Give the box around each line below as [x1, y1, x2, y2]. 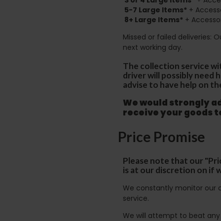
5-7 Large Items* [124, 4, 187, 15]
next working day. [123, 42, 183, 52]
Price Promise [118, 128, 205, 145]
